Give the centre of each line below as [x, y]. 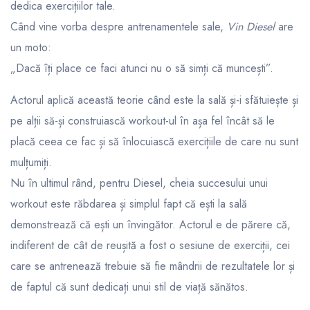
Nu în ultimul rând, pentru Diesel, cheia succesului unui [139, 183]
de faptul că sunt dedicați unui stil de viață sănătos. [129, 286]
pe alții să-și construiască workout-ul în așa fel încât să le [143, 120]
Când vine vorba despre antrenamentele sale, [117, 26]
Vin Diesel [249, 26]
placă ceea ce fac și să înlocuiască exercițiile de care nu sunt [154, 141]
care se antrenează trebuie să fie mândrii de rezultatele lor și [153, 266]
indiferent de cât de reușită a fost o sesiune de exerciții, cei [150, 245]
